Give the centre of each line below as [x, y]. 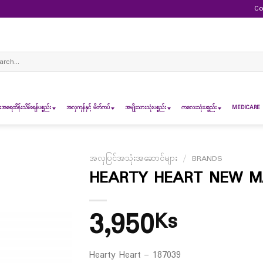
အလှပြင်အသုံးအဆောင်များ [133, 159]
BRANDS [208, 159]
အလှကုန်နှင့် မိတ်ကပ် [88, 108]
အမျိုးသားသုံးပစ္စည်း [146, 108]
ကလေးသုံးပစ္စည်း [199, 108]
